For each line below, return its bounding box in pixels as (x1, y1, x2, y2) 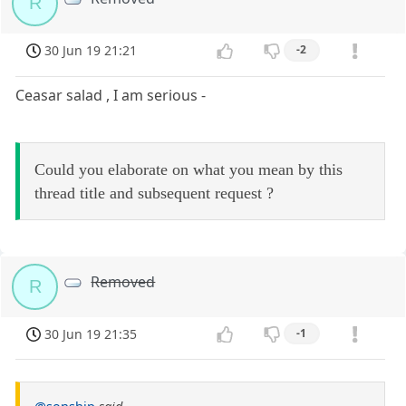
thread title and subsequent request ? (34, 183, 274, 202)
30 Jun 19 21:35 (44, 324, 138, 343)
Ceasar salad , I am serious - (15, 84, 207, 105)
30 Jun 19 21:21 (44, 42, 138, 60)
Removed (91, 271, 156, 292)
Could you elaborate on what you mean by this (34, 159, 343, 179)
